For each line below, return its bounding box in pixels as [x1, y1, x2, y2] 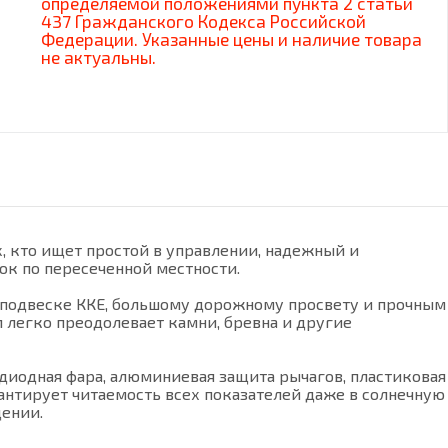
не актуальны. [41, 47, 156, 67]
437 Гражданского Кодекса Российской [41, 11, 366, 31]
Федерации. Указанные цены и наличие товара [41, 29, 422, 49]
